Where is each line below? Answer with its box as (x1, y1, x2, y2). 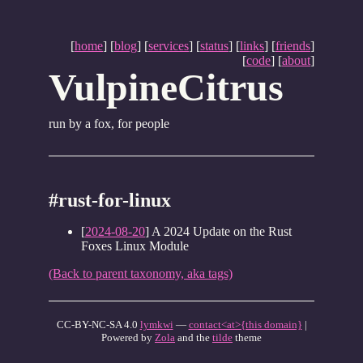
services (148, 39, 189, 53)
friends (275, 39, 310, 53)
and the (175, 331, 212, 344)
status (200, 39, 228, 53)
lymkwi (139, 318, 173, 331)
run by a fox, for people (49, 117, 169, 130)
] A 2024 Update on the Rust (145, 224, 292, 238)
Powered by (101, 331, 155, 344)
